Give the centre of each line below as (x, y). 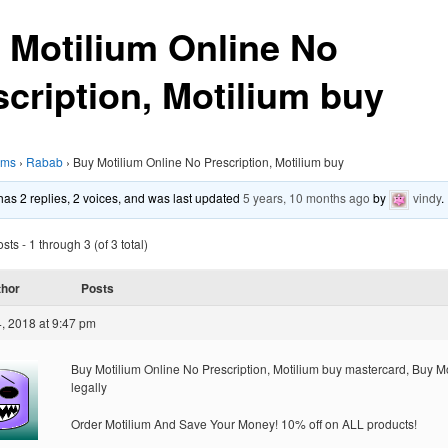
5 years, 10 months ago (307, 197)
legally (88, 386)
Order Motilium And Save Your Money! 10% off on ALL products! (243, 424)
